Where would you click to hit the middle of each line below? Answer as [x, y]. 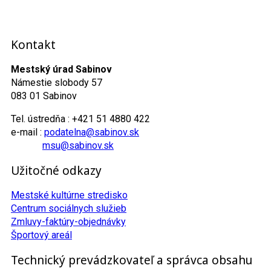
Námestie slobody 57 [57, 83]
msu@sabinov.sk [78, 145]
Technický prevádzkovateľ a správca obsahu [132, 260]
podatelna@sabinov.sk [92, 132]
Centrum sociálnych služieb [69, 208]
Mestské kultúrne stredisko [69, 195]
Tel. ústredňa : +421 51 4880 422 [80, 119]
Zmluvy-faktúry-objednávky [68, 222]
